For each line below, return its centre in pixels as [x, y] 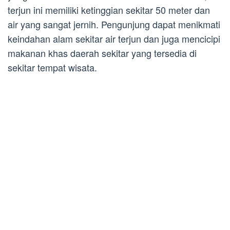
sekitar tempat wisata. [52, 68]
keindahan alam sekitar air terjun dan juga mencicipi [114, 39]
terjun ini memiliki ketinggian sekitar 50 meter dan [109, 10]
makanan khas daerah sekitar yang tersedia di [102, 53]
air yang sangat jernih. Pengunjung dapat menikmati [114, 24]
